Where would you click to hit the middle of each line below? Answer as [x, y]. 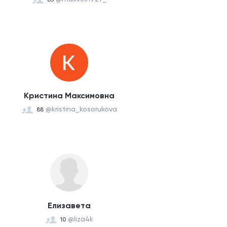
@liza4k [80, 219]
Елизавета [69, 205]
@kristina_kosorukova [81, 109]
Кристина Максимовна [69, 96]
